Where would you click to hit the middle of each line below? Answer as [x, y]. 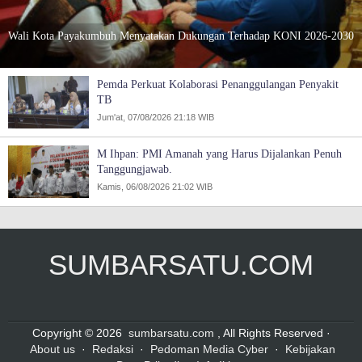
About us [53, 349]
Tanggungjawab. [135, 168]
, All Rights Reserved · [274, 333]
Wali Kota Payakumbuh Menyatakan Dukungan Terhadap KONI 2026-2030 [181, 35]
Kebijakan [310, 349]
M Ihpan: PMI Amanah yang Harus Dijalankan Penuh [219, 153]
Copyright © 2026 [78, 333]
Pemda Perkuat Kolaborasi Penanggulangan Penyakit [218, 84]
